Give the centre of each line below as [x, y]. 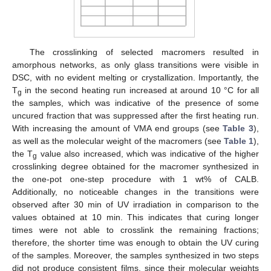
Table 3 [238, 129]
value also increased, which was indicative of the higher [148, 154]
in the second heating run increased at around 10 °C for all [140, 90]
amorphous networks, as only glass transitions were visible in [135, 65]
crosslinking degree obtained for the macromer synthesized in [135, 167]
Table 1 [239, 141]
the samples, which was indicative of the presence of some [135, 103]
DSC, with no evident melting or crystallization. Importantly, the [135, 78]
